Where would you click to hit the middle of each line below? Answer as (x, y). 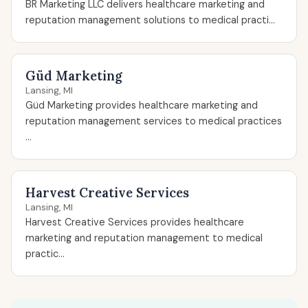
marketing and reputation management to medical (144, 238)
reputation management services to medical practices (154, 121)
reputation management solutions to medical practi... (150, 20)
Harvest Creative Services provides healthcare (135, 222)
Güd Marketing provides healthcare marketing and (142, 105)
